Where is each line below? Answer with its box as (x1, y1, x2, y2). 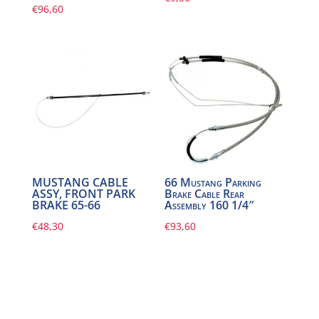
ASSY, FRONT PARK (31, 186, 135, 202)
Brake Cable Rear (164, 186, 245, 202)
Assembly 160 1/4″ (164, 197, 254, 214)
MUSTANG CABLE (31, 174, 128, 191)
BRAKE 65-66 (31, 197, 100, 214)
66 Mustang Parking (164, 174, 262, 191)
